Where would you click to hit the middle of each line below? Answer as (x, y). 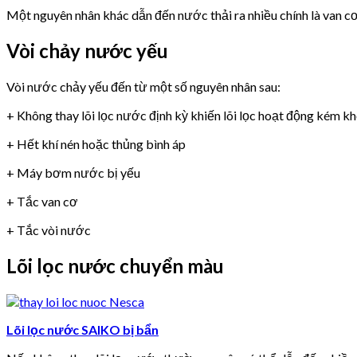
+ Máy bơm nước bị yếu (73, 173)
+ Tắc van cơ (42, 202)
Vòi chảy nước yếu (87, 51)
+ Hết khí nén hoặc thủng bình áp (96, 144)
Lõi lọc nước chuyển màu (115, 266)
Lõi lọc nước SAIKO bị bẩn (82, 329)
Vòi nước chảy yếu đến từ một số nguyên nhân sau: (143, 87)
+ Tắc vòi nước (49, 230)
